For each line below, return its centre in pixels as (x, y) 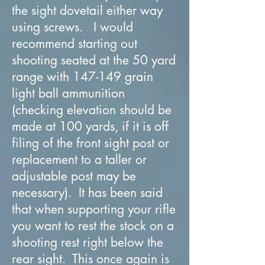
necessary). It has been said (87, 192)
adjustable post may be (74, 176)
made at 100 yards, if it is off (90, 126)
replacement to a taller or (79, 159)
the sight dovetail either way (87, 10)
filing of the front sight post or (91, 143)
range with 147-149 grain (83, 76)
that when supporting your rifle (94, 209)
